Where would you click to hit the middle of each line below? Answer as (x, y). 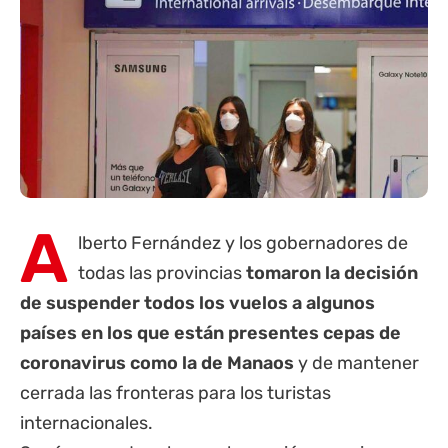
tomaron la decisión (332, 273)
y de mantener (356, 363)
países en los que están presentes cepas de (210, 333)
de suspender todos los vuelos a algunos (197, 303)
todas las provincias (162, 273)
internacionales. (88, 423)
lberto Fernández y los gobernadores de (243, 243)
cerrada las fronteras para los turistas (175, 393)
